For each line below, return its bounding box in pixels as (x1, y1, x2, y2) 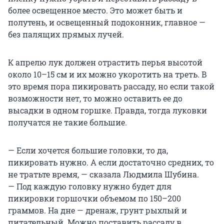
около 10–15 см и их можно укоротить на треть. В (8, 69, 207, 80)
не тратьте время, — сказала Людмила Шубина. (8, 169, 199, 180)
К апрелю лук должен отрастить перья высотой (8, 57, 202, 68)
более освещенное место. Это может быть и (8, 5, 182, 16)
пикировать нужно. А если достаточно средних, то (8, 157, 214, 168)
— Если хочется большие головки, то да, (8, 145, 168, 156)
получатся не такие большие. (8, 117, 127, 128)
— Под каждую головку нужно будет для (8, 181, 171, 192)
